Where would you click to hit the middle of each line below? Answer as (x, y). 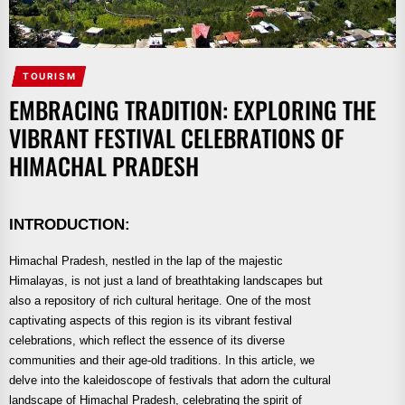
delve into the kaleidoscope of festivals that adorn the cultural (170, 380)
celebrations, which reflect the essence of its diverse (147, 340)
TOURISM (50, 76)
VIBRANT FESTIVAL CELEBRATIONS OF (177, 138)
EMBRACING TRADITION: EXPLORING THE (193, 110)
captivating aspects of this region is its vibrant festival (151, 320)
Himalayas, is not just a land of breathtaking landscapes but (166, 280)
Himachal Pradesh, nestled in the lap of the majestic (146, 260)
